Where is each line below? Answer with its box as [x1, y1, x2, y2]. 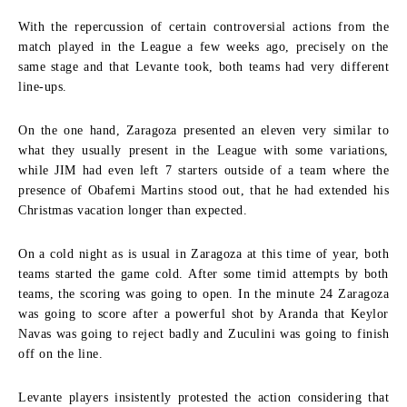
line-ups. [18, 80, 67, 94]
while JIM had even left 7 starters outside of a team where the [18, 164, 389, 177]
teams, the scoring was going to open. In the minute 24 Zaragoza [18, 287, 389, 301]
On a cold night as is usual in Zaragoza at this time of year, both [18, 247, 389, 261]
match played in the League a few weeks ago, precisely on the [18, 40, 389, 54]
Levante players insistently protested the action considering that [18, 391, 389, 404]
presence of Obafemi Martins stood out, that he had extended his [18, 184, 389, 197]
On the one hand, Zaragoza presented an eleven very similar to [18, 124, 389, 137]
